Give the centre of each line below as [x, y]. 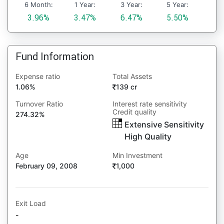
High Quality [148, 136]
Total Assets [132, 76]
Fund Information [55, 56]
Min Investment [138, 155]
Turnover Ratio [39, 104]
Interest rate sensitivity [150, 104]
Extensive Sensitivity [164, 124]
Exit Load [31, 203]
